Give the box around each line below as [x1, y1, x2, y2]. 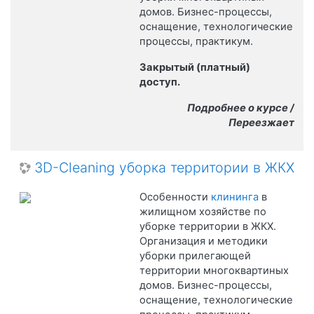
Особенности [139, 190, 211, 203]
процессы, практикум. [139, 34, 253, 48]
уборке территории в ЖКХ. [139, 219, 276, 233]
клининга [210, 190, 259, 203]
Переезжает [228, 116, 294, 129]
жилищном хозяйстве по [139, 205, 266, 218]
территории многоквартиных [139, 264, 289, 277]
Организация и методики [139, 234, 268, 247]
